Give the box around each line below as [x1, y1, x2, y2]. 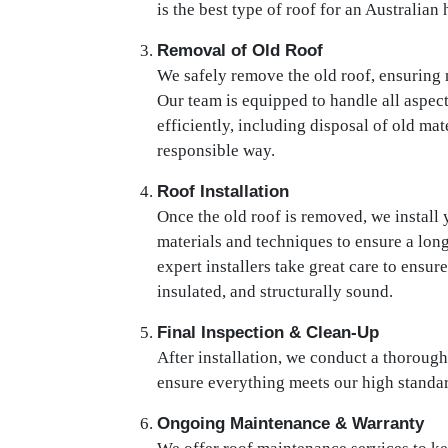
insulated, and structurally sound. [157, 282, 393, 301]
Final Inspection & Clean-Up [157, 323, 379, 342]
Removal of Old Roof [157, 41, 323, 60]
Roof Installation [157, 182, 289, 201]
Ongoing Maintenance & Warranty [157, 414, 424, 433]
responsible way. [157, 141, 275, 160]
